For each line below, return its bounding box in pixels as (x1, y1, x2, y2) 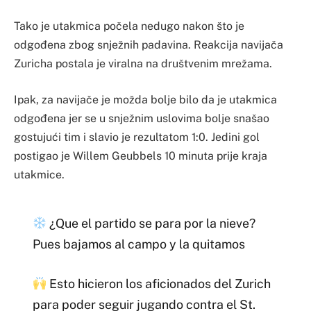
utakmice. (14, 167, 65, 181)
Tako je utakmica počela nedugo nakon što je (14, 19, 244, 33)
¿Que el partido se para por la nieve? (47, 215, 256, 230)
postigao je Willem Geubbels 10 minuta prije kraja (14, 149, 267, 162)
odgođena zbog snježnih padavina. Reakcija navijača (14, 38, 283, 52)
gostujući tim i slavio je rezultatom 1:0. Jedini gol (14, 130, 260, 144)
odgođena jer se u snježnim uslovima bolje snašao (14, 111, 269, 125)
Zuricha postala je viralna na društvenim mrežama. (14, 57, 272, 71)
